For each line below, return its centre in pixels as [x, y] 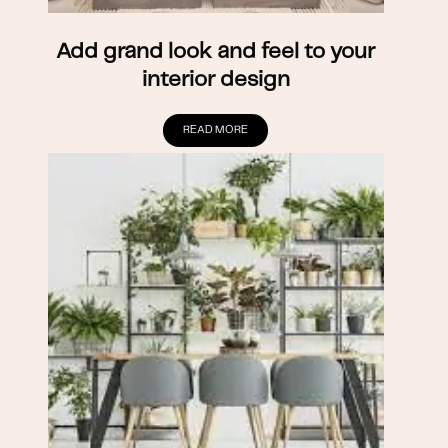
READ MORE [216, 129]
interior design [215, 80]
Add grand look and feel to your [216, 52]
